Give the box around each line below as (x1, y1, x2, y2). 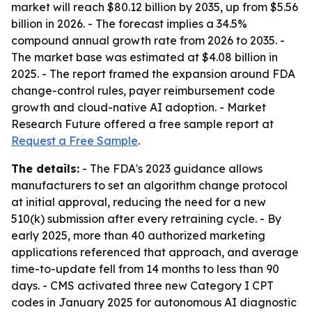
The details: (11, 162, 79, 175)
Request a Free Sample (11, 134, 138, 148)
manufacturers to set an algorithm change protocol (11, 178, 288, 192)
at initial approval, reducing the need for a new (11, 195, 266, 209)
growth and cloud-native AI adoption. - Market (11, 100, 266, 114)
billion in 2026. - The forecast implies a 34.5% (11, 17, 247, 31)
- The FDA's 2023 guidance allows (79, 162, 263, 175)
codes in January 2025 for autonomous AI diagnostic (11, 295, 297, 309)
